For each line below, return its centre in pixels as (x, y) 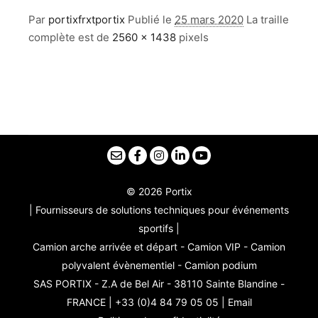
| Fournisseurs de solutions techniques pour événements (159, 210)
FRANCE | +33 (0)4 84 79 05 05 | (147, 302)
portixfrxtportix (87, 19)
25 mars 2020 (209, 19)
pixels (192, 37)
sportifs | (159, 228)
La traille (268, 19)
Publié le (151, 19)
